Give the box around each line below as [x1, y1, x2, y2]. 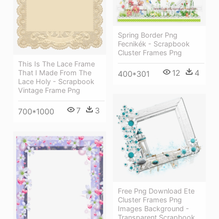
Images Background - [118, 204, 189, 213]
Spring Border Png [118, 30, 177, 39]
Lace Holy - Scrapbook [18, 77, 94, 86]
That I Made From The [18, 68, 91, 77]
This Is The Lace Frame [18, 59, 95, 68]
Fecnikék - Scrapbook [118, 39, 190, 48]
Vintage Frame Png [18, 86, 80, 94]
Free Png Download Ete [118, 186, 195, 195]
